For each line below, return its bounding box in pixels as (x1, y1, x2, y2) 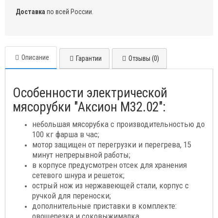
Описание (21, 54, 49, 62)
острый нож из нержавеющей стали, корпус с (32, 181, 189, 191)
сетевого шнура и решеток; (32, 170, 125, 181)
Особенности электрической (13, 85, 167, 101)
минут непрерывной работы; (32, 150, 130, 160)
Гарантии (76, 54, 102, 63)
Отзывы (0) (128, 54, 159, 63)
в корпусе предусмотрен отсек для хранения (32, 160, 187, 170)
